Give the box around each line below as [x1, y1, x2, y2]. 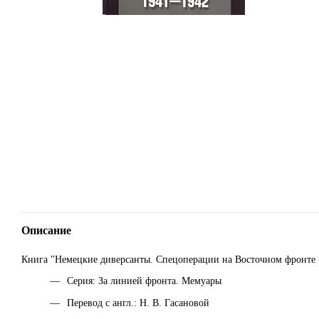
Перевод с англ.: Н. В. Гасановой [67, 297, 209, 308]
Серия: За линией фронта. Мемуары [67, 276, 221, 287]
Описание [21, 224, 71, 236]
